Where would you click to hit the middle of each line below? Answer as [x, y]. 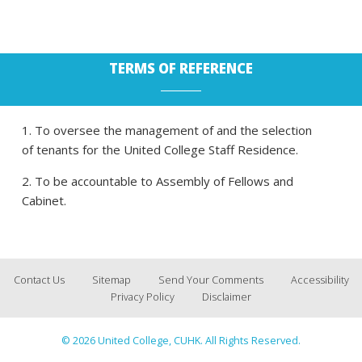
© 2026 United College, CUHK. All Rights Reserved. [181, 341]
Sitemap [111, 280]
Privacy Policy [143, 297]
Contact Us [39, 280]
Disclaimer [227, 297]
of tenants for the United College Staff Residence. [160, 149]
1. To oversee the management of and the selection [166, 130]
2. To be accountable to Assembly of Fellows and [157, 181]
